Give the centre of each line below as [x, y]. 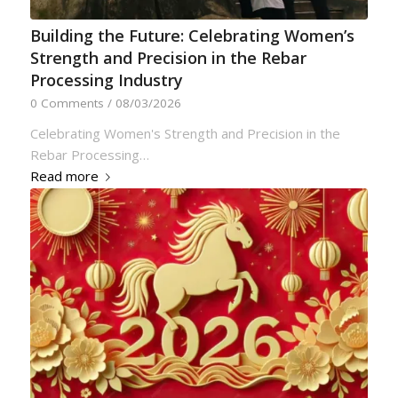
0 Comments [67, 103]
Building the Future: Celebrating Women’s [192, 36]
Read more [64, 176]
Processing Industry [106, 80]
